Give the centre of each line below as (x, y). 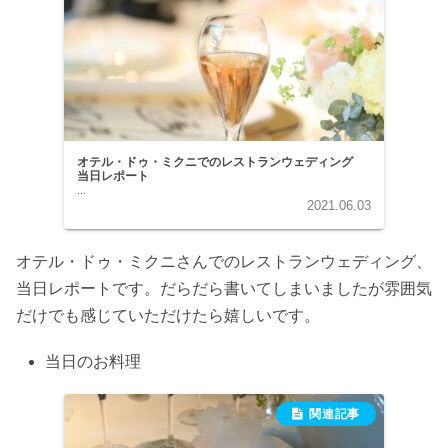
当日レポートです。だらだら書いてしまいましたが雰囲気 (224, 289)
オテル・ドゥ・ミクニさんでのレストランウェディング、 (224, 262)
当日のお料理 (93, 362)
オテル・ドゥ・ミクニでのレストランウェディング (221, 161)
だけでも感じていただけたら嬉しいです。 (168, 316)
